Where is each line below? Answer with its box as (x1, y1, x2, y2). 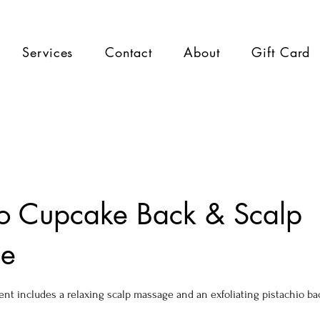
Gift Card (251, 44, 311, 61)
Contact (104, 44, 153, 61)
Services (22, 44, 74, 61)
